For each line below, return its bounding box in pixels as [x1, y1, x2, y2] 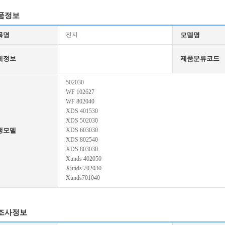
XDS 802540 [66, 136, 98, 143]
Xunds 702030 [66, 165, 101, 172]
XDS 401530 [66, 107, 98, 115]
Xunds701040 [66, 174, 100, 181]
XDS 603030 [66, 127, 98, 134]
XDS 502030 [66, 117, 98, 124]
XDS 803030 [66, 146, 98, 153]
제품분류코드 [180, 55, 219, 62]
